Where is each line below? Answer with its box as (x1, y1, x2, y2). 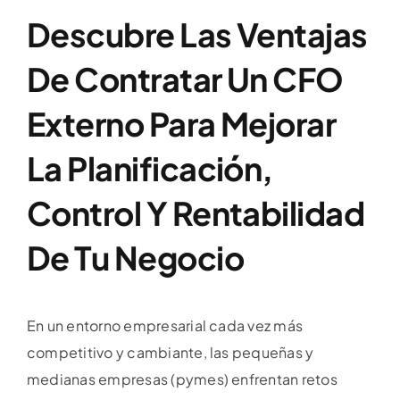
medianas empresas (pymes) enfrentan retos (27, 370, 337, 389)
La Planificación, (27, 148, 273, 189)
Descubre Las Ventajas (27, 14, 368, 55)
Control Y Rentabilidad (27, 193, 365, 234)
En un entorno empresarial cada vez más (27, 316, 304, 336)
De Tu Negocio (27, 237, 244, 279)
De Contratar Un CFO (27, 59, 344, 100)
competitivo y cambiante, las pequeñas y (27, 343, 314, 362)
